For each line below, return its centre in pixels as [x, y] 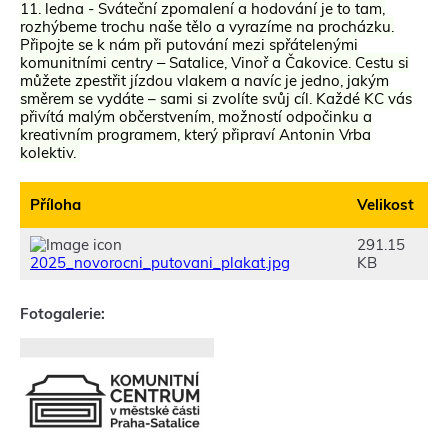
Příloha [55, 205]
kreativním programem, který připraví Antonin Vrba [195, 135]
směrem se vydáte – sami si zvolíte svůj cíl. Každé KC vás [216, 99]
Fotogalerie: [64, 314]
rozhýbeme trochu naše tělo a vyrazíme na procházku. [207, 27]
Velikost [385, 205]
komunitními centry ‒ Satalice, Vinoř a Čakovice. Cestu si [214, 63]
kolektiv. [50, 153]
